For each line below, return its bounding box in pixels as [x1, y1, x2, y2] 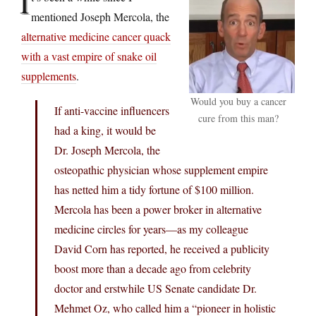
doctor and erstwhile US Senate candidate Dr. [54, 280, 257, 296]
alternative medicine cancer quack [21, 28, 171, 44]
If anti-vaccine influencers [54, 102, 169, 118]
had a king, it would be [54, 122, 156, 138]
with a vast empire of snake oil [21, 48, 157, 63]
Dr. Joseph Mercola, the [54, 142, 160, 157]
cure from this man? [198, 111, 279, 125]
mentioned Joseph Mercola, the [31, 8, 169, 24]
